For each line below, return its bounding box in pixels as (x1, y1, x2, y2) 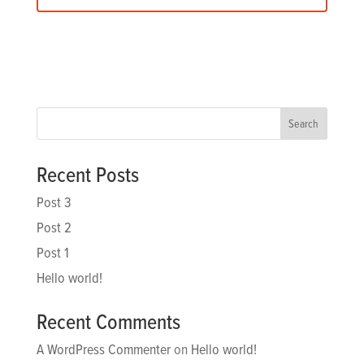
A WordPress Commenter (36, 338, 171, 359)
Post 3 (36, 191, 71, 212)
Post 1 (36, 241, 69, 262)
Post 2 (36, 216, 71, 237)
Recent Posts (36, 158, 139, 190)
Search (288, 115, 319, 132)
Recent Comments (36, 305, 180, 337)
